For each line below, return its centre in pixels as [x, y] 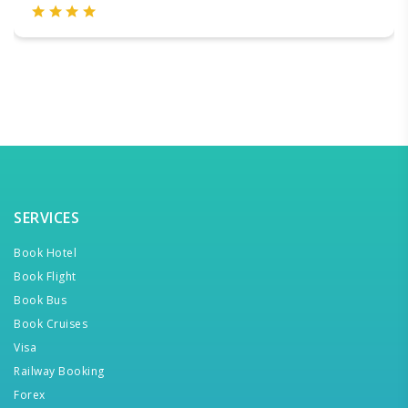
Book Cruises [51, 324]
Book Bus [40, 300]
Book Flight [45, 276]
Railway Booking [59, 371]
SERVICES [46, 218]
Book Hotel [45, 253]
